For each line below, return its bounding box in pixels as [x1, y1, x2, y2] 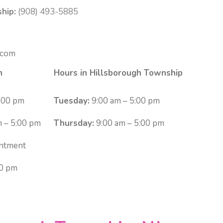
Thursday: [54, 117, 95, 129]
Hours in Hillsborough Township [54, 67, 183, 79]
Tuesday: [54, 95, 90, 107]
